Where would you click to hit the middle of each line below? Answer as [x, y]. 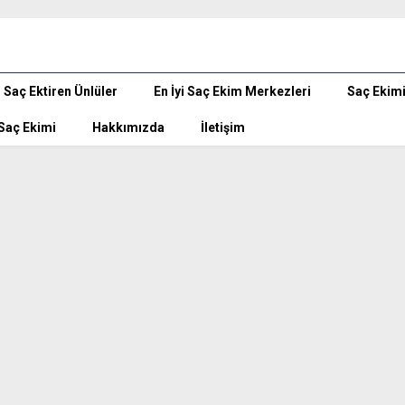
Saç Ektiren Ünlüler [61, 91]
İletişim [223, 127]
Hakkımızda [128, 127]
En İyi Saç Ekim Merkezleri [232, 91]
